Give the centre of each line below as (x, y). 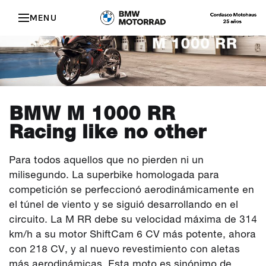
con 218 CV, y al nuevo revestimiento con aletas (124, 249)
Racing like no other (107, 132)
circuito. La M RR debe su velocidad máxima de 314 (133, 219)
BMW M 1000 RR (92, 113)
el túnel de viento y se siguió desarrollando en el (123, 205)
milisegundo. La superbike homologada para (114, 175)
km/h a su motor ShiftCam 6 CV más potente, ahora (132, 234)
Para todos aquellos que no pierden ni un (106, 160)
